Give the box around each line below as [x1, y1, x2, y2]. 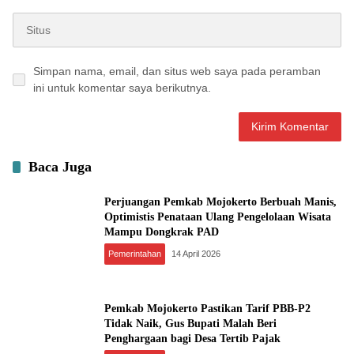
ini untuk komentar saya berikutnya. [33, 81, 211, 94]
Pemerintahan [108, 248, 161, 258]
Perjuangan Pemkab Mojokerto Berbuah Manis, [104, 195, 337, 208]
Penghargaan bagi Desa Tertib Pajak [104, 332, 281, 345]
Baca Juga [28, 159, 92, 175]
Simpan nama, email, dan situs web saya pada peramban [33, 65, 321, 77]
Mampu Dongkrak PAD [104, 225, 219, 238]
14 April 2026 [171, 248, 221, 258]
